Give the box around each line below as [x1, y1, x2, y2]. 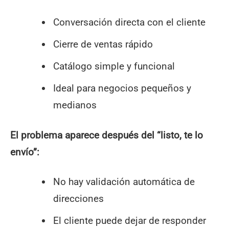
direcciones [53, 192, 104, 204]
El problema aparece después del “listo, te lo [10, 129, 203, 141]
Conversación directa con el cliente [53, 16, 205, 28]
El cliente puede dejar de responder [53, 214, 206, 226]
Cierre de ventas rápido [53, 38, 153, 50]
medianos [53, 99, 97, 111]
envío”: [10, 146, 39, 158]
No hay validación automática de [53, 175, 195, 188]
